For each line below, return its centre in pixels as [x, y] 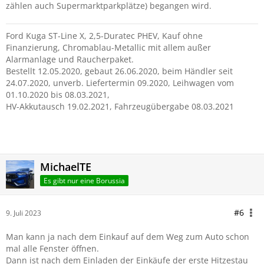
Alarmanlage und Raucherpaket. [70, 59]
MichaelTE [66, 167]
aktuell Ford [24, 119]
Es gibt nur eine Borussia [84, 180]
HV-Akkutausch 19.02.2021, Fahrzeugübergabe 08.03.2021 [120, 106]
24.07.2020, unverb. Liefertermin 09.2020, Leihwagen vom [120, 83]
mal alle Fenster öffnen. [52, 248]
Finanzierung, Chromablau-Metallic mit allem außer [108, 47]
